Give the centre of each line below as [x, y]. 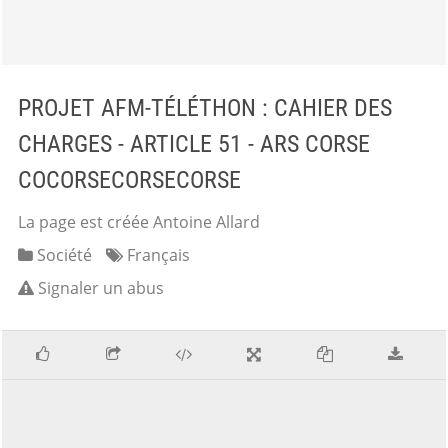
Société [62, 255]
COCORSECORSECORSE [129, 180]
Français [156, 255]
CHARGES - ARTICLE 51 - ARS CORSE [194, 144]
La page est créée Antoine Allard [139, 222]
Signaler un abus [101, 288]
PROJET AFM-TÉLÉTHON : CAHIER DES [205, 108]
